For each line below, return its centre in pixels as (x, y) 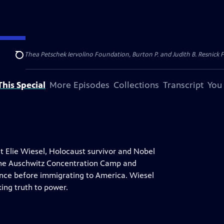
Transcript (183, 85)
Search (27, 60)
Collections (136, 85)
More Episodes (79, 85)
